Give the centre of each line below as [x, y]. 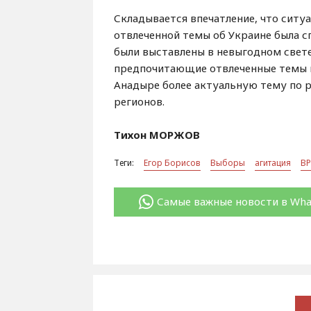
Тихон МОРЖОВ [157, 135]
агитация [273, 163]
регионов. [140, 101]
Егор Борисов [173, 163]
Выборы [228, 163]
